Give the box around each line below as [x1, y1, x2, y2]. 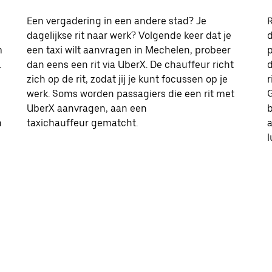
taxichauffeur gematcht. [27, 117, 138, 129]
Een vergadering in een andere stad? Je [27, 15, 206, 27]
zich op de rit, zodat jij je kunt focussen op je [27, 73, 228, 85]
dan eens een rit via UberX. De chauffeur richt [27, 58, 234, 70]
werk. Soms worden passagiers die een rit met [27, 87, 234, 100]
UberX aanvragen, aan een [27, 102, 147, 114]
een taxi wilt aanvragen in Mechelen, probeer [27, 44, 231, 56]
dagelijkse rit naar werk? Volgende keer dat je [27, 29, 231, 41]
